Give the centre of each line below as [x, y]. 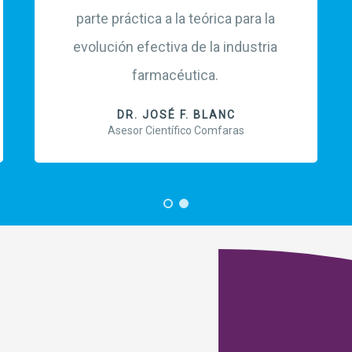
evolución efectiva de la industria [175, 47]
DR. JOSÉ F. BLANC [176, 115]
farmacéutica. [175, 75]
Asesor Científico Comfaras [176, 131]
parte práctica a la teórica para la [175, 19]
